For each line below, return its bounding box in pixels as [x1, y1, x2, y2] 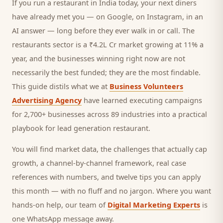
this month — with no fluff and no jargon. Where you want [12, 186, 211, 196]
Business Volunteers [110, 81, 183, 91]
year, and [12, 53, 44, 63]
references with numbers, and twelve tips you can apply [12, 172, 201, 182]
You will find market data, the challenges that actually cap [12, 144, 207, 154]
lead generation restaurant [57, 123, 148, 133]
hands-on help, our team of [12, 200, 108, 210]
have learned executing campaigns [82, 95, 202, 105]
